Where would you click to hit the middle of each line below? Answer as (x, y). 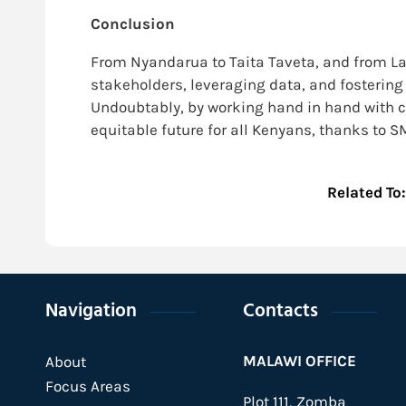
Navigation (91, 312)
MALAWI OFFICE (299, 361)
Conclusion (133, 24)
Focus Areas (88, 387)
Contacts (280, 312)
